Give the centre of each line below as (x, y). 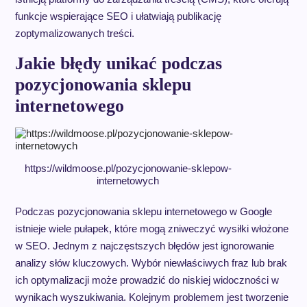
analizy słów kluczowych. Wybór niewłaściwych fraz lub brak (151, 262)
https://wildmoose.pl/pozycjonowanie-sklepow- (128, 169)
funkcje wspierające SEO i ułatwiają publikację (118, 16)
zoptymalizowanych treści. (74, 34)
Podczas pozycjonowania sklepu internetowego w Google (143, 211)
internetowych (128, 181)
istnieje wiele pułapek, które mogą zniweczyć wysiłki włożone (151, 228)
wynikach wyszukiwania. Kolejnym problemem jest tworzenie (151, 297)
